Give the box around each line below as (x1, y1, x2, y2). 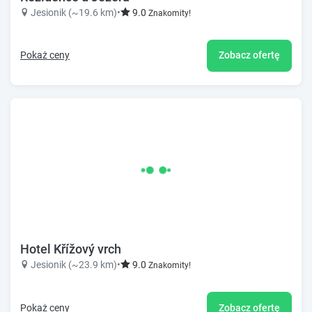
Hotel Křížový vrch (20, 242, 121, 257)
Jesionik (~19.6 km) (31, 6, 117, 18)
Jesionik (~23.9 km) (31, 259, 117, 271)
